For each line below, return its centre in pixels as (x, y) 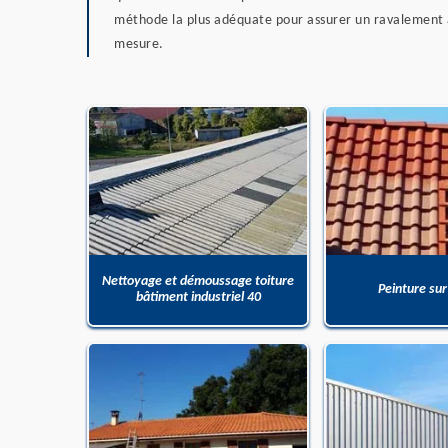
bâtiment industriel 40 (198, 298)
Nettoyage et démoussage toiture (198, 282)
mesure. (139, 45)
